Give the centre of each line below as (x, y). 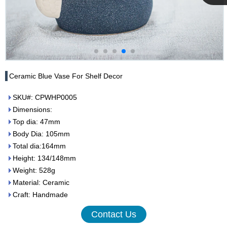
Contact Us (113, 214)
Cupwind (213, 13)
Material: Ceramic (41, 182)
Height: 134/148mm (44, 158)
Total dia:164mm (39, 146)
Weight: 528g (34, 170)
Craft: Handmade (40, 195)
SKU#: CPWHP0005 (45, 97)
